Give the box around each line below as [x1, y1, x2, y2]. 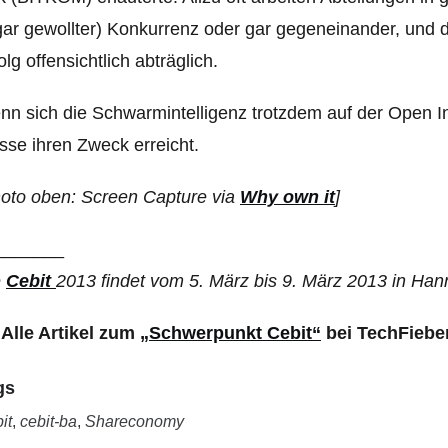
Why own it [240, 187, 335, 207]
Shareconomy [85, 413, 184, 430]
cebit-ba [20, 413, 77, 430]
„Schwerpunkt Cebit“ [140, 323, 321, 343]
